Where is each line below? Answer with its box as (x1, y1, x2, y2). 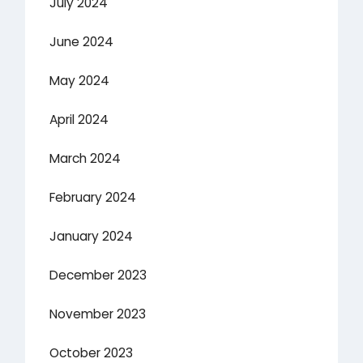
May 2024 (49, 72, 110, 90)
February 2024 (49, 189, 137, 207)
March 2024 (49, 150, 122, 168)
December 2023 (49, 267, 147, 284)
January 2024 (49, 228, 134, 246)
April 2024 (49, 111, 109, 129)
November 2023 (49, 305, 147, 323)
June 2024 (49, 33, 114, 51)
